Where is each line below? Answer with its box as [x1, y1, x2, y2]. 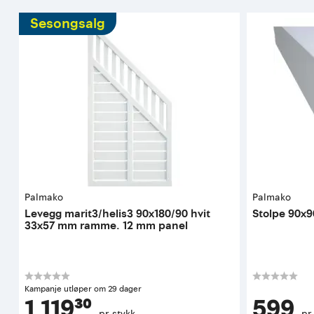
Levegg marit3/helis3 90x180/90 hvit [25, 205, 211, 221]
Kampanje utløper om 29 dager [25, 282, 142, 295]
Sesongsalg [30, 13, 106, 34]
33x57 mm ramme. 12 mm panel [25, 217, 189, 233]
